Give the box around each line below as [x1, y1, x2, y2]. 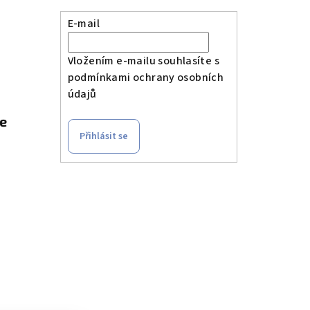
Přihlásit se [79, 129, 128, 144]
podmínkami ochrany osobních [67, 70, 224, 86]
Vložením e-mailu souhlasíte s [67, 53, 220, 69]
